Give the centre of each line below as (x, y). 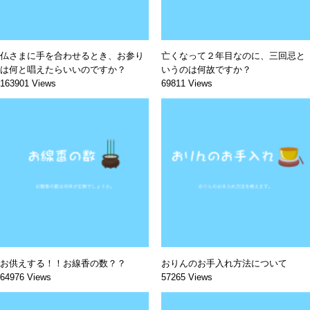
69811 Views (186, 83)
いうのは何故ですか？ (206, 69)
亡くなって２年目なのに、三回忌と (233, 55)
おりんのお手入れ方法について (224, 263)
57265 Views (186, 277)
